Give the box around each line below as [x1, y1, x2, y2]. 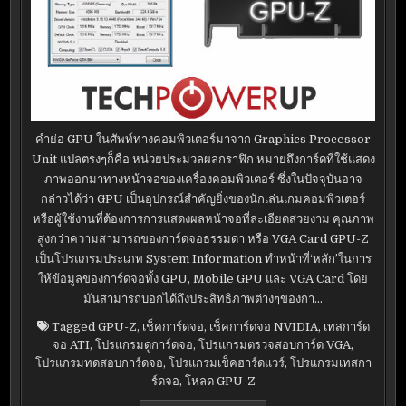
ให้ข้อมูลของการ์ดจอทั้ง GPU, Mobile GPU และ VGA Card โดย [38, 271, 368, 285]
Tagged [48, 319, 98, 333]
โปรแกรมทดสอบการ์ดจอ [34, 355, 163, 370]
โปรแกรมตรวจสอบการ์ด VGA [198, 337, 351, 352]
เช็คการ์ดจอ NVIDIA [208, 319, 318, 333]
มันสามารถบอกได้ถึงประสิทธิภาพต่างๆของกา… [83, 291, 323, 305]
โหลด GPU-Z [184, 373, 256, 388]
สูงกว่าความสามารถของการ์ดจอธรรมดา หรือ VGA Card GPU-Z [37, 231, 369, 246]
